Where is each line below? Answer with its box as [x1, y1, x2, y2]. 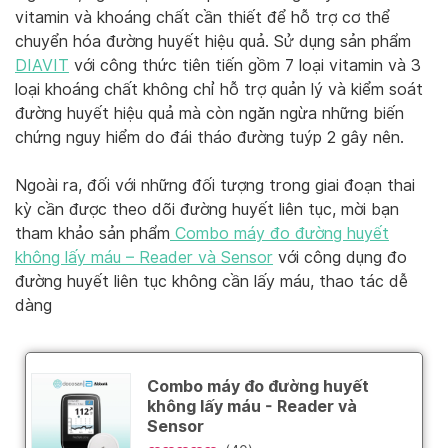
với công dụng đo [273, 247, 407, 267]
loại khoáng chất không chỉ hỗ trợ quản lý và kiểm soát [15, 79, 423, 99]
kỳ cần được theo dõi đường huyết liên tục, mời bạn [15, 199, 399, 219]
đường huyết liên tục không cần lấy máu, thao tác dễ [15, 271, 408, 291]
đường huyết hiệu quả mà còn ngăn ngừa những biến [15, 103, 404, 123]
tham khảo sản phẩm [15, 223, 170, 243]
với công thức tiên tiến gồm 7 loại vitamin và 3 [69, 55, 421, 75]
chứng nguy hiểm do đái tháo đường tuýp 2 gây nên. [15, 127, 404, 147]
